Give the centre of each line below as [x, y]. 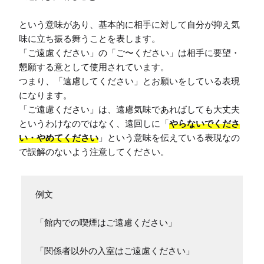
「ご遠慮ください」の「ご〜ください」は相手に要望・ [129, 52]
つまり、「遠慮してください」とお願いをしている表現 [129, 81]
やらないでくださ [204, 123]
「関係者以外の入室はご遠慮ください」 [115, 250]
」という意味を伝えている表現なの [169, 137]
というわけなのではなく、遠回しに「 [94, 123]
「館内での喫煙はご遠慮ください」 [106, 222]
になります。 [45, 95]
